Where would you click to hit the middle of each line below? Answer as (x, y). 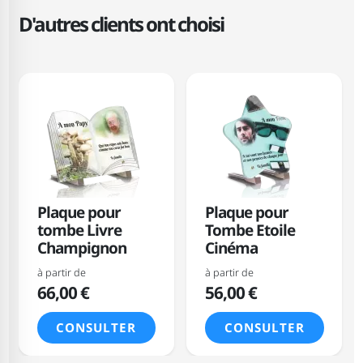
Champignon (81, 248)
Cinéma (231, 248)
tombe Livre (79, 231)
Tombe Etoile (250, 231)
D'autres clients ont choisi (121, 23)
